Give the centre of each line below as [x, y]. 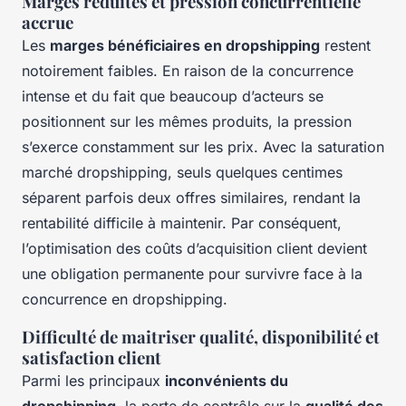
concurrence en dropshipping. [125, 299]
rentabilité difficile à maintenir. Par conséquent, [182, 222]
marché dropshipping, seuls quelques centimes [182, 172]
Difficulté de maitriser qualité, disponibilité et [201, 336]
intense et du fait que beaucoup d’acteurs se [173, 96]
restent [345, 45]
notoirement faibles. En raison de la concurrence [188, 70]
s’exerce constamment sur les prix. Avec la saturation [203, 146]
